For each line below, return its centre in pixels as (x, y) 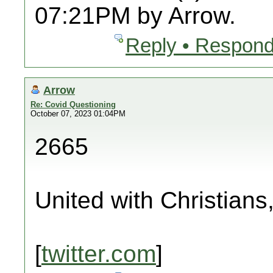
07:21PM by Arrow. (135, 16)
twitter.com (99, 254)
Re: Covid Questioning (73, 105)
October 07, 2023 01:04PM (78, 114)
